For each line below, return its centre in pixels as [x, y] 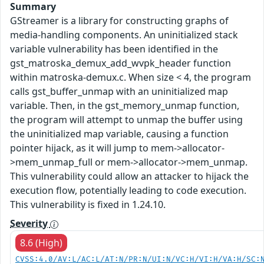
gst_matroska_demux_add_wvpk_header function [121, 63]
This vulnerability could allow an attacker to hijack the [129, 176]
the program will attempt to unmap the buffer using [126, 119]
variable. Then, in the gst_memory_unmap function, [125, 105]
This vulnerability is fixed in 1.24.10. [88, 204]
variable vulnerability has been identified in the [114, 49]
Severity [30, 223]
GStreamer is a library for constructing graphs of [119, 20]
